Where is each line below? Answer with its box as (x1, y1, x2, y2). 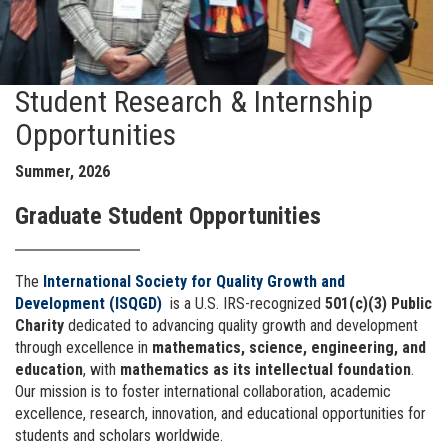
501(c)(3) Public (325, 293, 432, 313)
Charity (15, 315, 64, 335)
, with (83, 359, 120, 379)
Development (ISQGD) (15, 293, 162, 313)
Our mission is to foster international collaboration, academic (15, 381, 391, 401)
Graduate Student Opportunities (15, 201, 321, 230)
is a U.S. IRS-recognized (166, 293, 325, 313)
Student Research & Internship (15, 83, 373, 119)
